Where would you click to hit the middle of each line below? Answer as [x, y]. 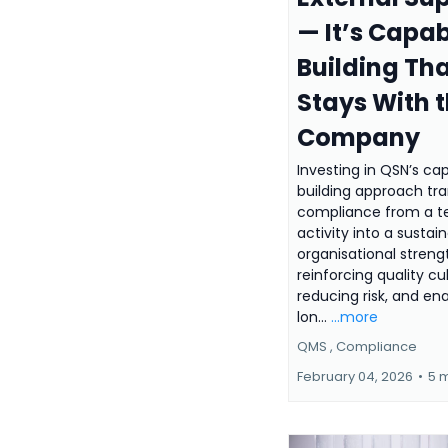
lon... [314, 316]
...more [354, 316]
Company [358, 137]
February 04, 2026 [355, 376]
